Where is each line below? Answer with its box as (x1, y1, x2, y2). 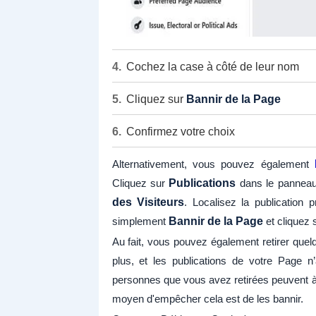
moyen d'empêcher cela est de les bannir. (111, 293, 303, 305)
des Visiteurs (111, 196, 185, 209)
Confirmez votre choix (126, 126, 235, 138)
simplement (111, 215, 169, 228)
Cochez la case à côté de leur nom (126, 61, 299, 73)
